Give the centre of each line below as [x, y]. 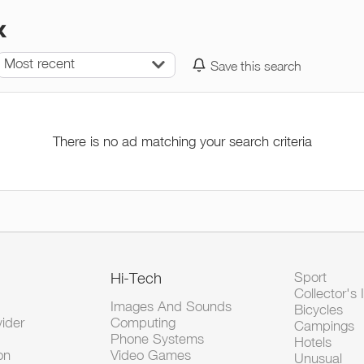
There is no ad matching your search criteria [182, 141]
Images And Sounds [171, 306]
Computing [143, 323]
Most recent [40, 63]
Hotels [312, 342]
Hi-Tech [136, 278]
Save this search [256, 65]
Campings [324, 326]
